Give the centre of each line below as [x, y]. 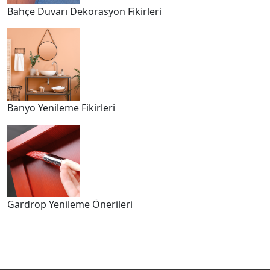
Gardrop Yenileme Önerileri [70, 204]
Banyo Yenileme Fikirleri [61, 108]
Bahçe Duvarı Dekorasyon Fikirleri [84, 11]
